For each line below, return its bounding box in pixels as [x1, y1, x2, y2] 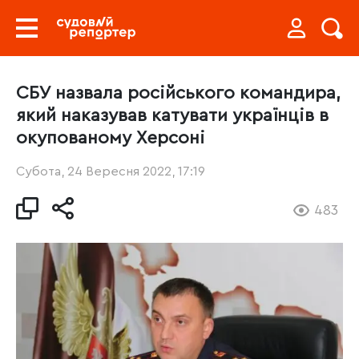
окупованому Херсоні [16, 129, 205, 147]
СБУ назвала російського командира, [16, 84, 341, 102]
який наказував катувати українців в [16, 107, 329, 124]
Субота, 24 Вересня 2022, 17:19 [16, 165, 205, 178]
